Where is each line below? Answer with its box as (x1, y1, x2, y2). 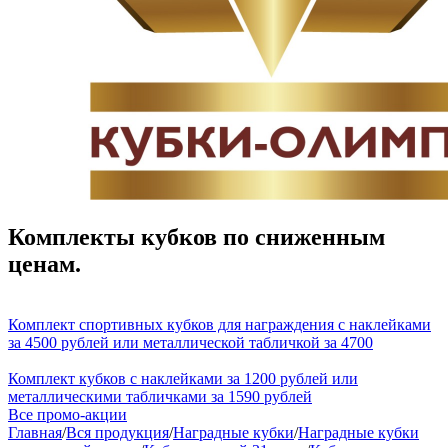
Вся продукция (66, 423, 169, 441)
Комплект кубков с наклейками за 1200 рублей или (8, 369, 358, 387)
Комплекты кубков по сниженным (8, 223, 385, 250)
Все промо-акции (8, 405, 127, 423)
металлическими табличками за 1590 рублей (8, 387, 312, 405)
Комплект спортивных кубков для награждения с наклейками (8, 315, 431, 333)
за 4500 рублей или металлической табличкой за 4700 (8, 333, 373, 351)
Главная (8, 423, 62, 441)
